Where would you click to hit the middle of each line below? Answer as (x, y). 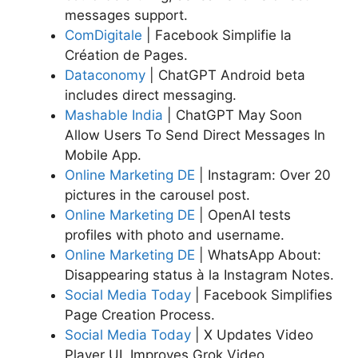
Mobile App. (103, 155)
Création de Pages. (126, 55)
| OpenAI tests (243, 215)
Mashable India (114, 115)
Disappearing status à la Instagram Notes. (199, 274)
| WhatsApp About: (258, 255)
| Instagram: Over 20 (263, 175)
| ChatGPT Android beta (225, 75)
